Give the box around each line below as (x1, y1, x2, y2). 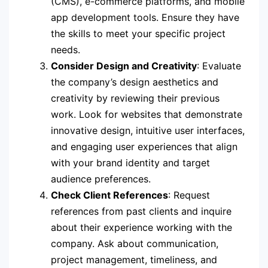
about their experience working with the (51, 221, 232, 233)
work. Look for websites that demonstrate (51, 108, 242, 120)
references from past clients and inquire (51, 205, 232, 217)
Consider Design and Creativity (51, 59, 197, 72)
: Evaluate (197, 59, 241, 72)
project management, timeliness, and (51, 253, 217, 266)
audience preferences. (51, 172, 151, 185)
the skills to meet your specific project (51, 27, 226, 39)
